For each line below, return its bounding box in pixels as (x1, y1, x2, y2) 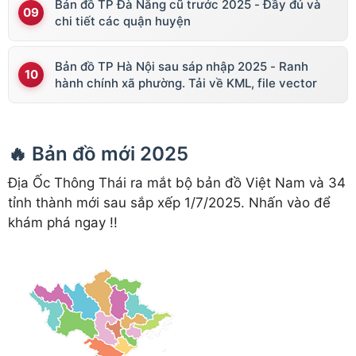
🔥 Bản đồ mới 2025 (8, 142, 188, 166)
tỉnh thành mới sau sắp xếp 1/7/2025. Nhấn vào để (8, 195, 331, 211)
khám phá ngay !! (8, 215, 118, 231)
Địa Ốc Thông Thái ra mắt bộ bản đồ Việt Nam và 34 (8, 175, 346, 192)
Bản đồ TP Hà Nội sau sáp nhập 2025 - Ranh (55, 59, 308, 75)
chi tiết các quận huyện (55, 14, 191, 29)
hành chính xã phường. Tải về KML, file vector (55, 75, 317, 91)
